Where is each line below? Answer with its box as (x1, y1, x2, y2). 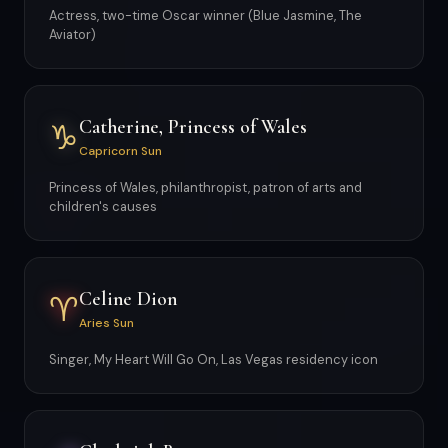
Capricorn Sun (79, 142, 162, 159)
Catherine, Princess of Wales (79, 114, 307, 139)
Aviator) (49, 26, 96, 43)
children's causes (49, 198, 157, 215)
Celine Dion (79, 286, 177, 311)
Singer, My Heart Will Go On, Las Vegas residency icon (49, 351, 378, 368)
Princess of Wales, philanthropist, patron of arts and (49, 179, 362, 196)
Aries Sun (79, 314, 134, 331)
